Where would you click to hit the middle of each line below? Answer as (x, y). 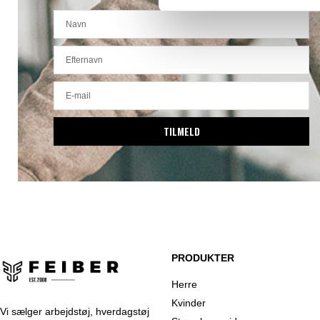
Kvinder (189, 303)
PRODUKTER (203, 258)
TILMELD (181, 131)
